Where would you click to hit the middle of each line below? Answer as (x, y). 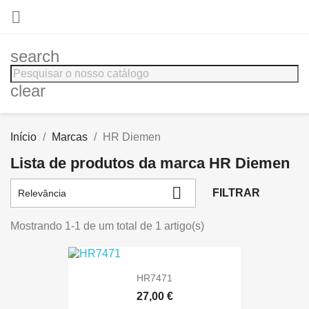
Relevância (42, 193)
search (35, 56)
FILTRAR (236, 193)
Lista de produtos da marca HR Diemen (150, 163)
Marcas (70, 137)
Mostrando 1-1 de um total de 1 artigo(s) (107, 226)
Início (23, 137)
